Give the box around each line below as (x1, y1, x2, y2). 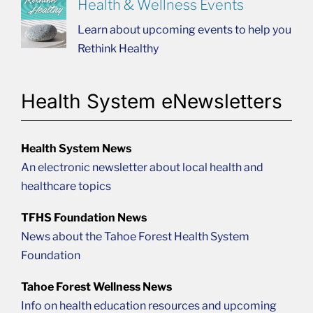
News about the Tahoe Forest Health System (20, 229, 249, 243)
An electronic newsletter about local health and (20, 160, 263, 174)
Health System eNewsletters (20, 89, 282, 113)
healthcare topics (20, 179, 111, 193)
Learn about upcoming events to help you (77, 22, 291, 36)
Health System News (20, 141, 131, 155)
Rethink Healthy (77, 41, 159, 55)
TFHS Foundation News (20, 210, 147, 224)
